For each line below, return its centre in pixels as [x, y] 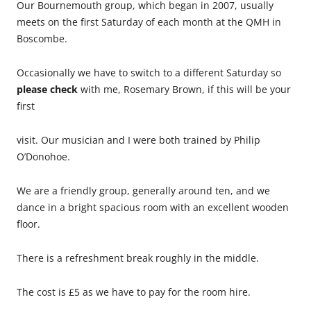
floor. [28, 224]
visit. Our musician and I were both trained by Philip [138, 140]
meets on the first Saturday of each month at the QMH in [149, 22]
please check [47, 89]
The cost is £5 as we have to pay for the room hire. [134, 292]
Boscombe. [42, 39]
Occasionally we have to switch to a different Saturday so [149, 73]
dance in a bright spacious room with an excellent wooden [153, 207]
